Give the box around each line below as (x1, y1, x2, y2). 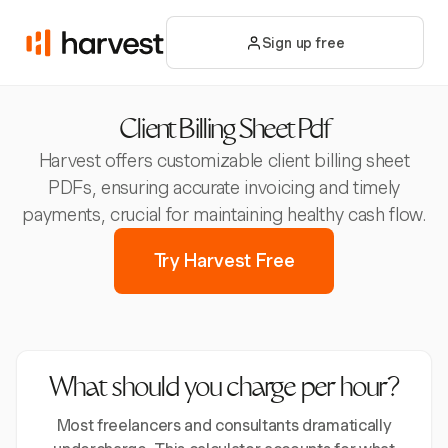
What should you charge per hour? (49, 377, 399, 403)
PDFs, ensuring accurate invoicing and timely (48, 177, 400, 198)
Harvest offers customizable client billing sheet (38, 150, 410, 171)
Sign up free (261, 34, 345, 51)
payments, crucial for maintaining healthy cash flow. (22, 204, 426, 225)
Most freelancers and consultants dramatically (56, 416, 392, 435)
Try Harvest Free (153, 250, 295, 271)
